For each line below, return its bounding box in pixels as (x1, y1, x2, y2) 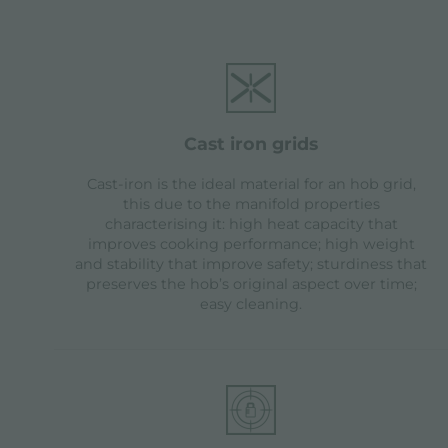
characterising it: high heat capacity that (104, 215, 398, 234)
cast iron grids (197, 133, 319, 155)
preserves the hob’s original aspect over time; (85, 275, 417, 294)
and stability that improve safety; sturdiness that (75, 255, 428, 274)
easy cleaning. (200, 295, 303, 314)
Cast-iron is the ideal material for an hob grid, (86, 175, 416, 194)
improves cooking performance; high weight (87, 235, 415, 254)
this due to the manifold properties (122, 195, 380, 214)
